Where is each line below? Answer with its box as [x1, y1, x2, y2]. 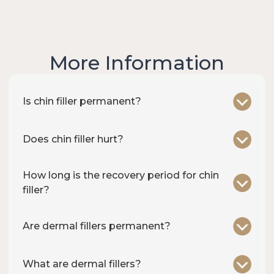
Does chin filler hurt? [23, 133, 124, 146]
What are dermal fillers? [23, 258, 141, 270]
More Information [50, 51, 224, 75]
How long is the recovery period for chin [23, 169, 219, 182]
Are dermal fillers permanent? [23, 220, 171, 232]
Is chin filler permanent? [23, 95, 141, 108]
